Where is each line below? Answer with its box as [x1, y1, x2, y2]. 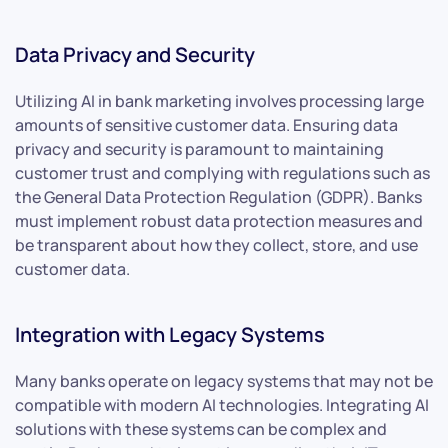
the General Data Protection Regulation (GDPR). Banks [15, 185, 422, 208]
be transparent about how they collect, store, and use [15, 233, 418, 256]
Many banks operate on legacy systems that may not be [15, 369, 433, 392]
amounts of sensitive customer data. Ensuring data [15, 113, 398, 136]
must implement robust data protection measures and [15, 209, 423, 232]
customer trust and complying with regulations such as [15, 161, 430, 184]
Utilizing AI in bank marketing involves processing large [15, 89, 424, 112]
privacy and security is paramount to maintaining [15, 137, 384, 160]
